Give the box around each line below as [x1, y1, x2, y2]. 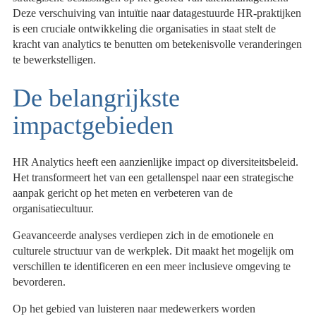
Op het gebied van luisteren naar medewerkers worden [13, 302, 256, 315]
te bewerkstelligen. [13, 54, 97, 66]
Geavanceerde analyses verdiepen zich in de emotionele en [13, 229, 274, 241]
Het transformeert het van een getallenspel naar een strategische [13, 171, 294, 183]
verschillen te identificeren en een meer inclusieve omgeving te [13, 260, 291, 272]
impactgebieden [13, 111, 174, 140]
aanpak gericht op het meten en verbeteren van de [13, 186, 233, 199]
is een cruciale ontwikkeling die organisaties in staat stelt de [13, 23, 276, 35]
